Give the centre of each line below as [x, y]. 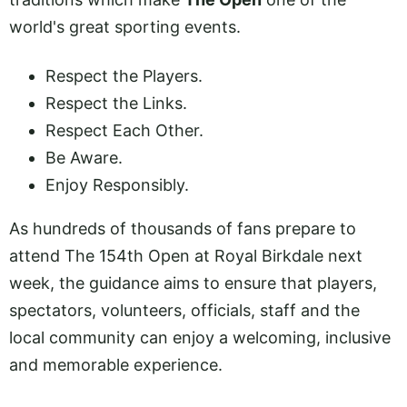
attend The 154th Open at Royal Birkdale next [186, 256]
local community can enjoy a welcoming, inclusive [200, 338]
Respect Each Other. [124, 131]
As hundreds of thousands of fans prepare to [183, 229]
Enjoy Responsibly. [117, 185]
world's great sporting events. [125, 27]
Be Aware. [84, 158]
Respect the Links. [116, 104]
